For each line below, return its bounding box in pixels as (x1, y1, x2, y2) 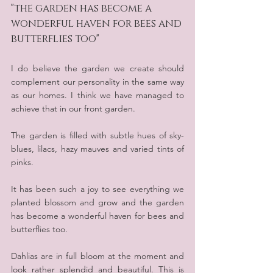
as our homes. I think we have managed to (11, 90, 184, 101)
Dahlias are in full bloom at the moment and (11, 250, 184, 261)
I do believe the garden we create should (11, 63, 184, 74)
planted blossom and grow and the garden (11, 197, 184, 208)
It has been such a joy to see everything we (11, 183, 184, 194)
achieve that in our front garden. (11, 103, 135, 114)
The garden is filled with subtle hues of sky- (11, 130, 184, 141)
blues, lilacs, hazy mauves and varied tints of (11, 143, 184, 154)
